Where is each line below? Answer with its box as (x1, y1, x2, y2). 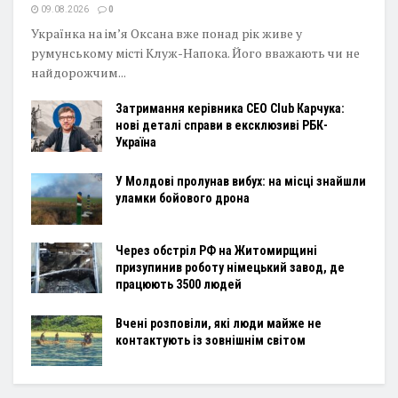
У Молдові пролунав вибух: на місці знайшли (115, 174, 366, 189)
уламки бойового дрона (115, 191, 250, 206)
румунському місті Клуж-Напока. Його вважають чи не (31, 44, 360, 62)
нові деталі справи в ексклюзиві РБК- (115, 118, 328, 133)
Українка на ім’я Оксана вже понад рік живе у (31, 25, 302, 43)
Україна (115, 135, 156, 150)
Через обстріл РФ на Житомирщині (115, 243, 317, 258)
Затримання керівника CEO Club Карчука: (115, 101, 345, 116)
